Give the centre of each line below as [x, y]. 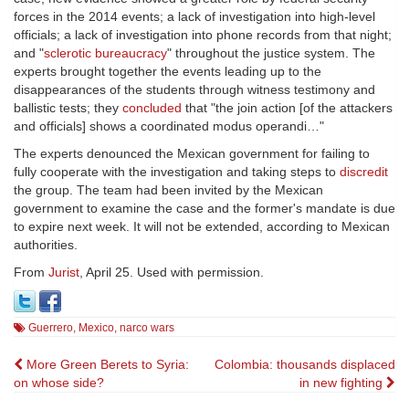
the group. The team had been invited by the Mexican [168, 190]
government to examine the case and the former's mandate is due [204, 209]
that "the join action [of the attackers [287, 108]
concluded [152, 108]
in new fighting [343, 383]
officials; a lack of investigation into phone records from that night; [203, 35]
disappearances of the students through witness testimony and [194, 90]
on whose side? [59, 383]
